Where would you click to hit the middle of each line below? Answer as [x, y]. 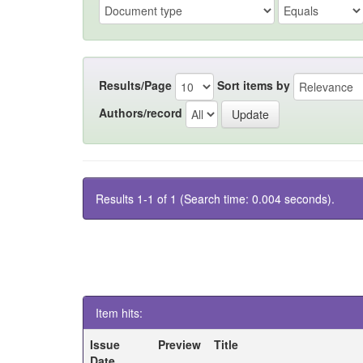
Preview [180, 344]
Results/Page [135, 85]
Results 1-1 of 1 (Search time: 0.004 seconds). [215, 199]
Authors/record [141, 112]
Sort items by [254, 85]
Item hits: [119, 313]
